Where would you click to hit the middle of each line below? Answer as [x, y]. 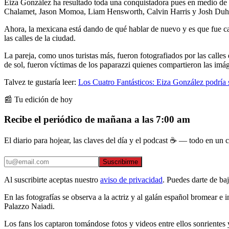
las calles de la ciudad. [40, 38]
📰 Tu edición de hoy [38, 99]
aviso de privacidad [131, 180]
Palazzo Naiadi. [29, 207]
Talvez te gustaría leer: [41, 82]
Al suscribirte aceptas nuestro [51, 180]
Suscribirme [120, 162]
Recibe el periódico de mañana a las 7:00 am [97, 119]
